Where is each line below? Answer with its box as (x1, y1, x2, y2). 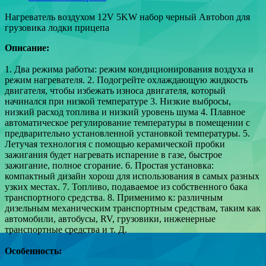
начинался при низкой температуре (5, 96, 148, 106)
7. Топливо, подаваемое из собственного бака (62, 181, 248, 192)
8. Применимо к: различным (107, 192, 223, 202)
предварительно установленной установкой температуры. (5, 128, 240, 138)
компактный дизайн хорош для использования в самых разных (5, 170, 259, 181)
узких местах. (5, 181, 60, 192)
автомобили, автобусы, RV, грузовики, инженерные (5, 213, 216, 224)
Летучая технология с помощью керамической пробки (5, 138, 225, 149)
